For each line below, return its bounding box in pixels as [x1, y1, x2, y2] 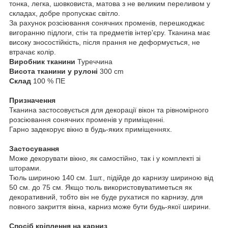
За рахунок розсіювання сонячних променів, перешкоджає [9, 18, 205, 27]
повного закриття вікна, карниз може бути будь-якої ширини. [9, 202, 211, 211]
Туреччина [77, 57, 112, 66]
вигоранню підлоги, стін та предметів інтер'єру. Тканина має [9, 28, 210, 37]
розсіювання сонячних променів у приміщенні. [9, 115, 165, 124]
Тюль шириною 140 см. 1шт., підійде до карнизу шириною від [9, 173, 213, 182]
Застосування [9, 144, 59, 153]
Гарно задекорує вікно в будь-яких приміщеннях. [9, 125, 172, 133]
